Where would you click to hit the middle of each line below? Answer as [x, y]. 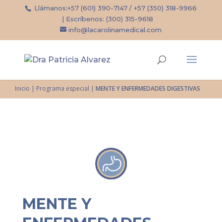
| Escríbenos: [84, 19]
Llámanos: [50, 8]
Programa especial [63, 88]
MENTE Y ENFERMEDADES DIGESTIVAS [148, 88]
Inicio [22, 88]
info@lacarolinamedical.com [115, 30]
